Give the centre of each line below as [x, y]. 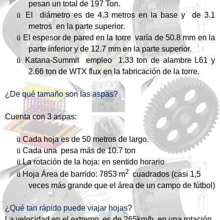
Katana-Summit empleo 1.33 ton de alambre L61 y [120, 60]
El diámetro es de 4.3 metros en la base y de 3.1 [120, 15]
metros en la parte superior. [77, 27]
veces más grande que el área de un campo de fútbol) [122, 186]
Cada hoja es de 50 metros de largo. [86, 139]
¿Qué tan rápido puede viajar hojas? [69, 208]
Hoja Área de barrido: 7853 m [74, 174]
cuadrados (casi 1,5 [165, 174]
